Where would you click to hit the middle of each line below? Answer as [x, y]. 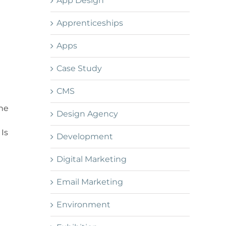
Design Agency [87, 114]
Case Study [79, 69]
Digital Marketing [92, 159]
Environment [83, 205]
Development [85, 137]
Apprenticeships [90, 23]
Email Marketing [90, 182]
